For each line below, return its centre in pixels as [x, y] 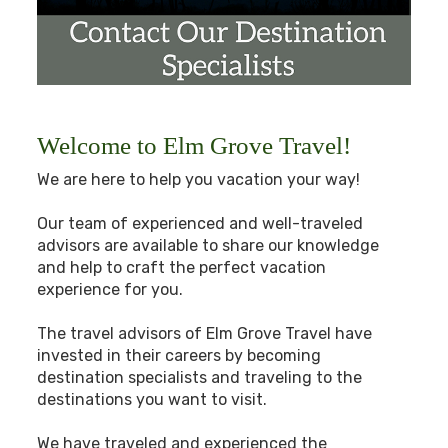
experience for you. [110, 289]
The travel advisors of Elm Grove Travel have [205, 333]
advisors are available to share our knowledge [208, 245]
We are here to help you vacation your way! [199, 179]
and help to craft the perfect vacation [182, 267]
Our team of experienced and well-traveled [200, 223]
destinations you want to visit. [152, 399]
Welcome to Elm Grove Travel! [194, 145]
